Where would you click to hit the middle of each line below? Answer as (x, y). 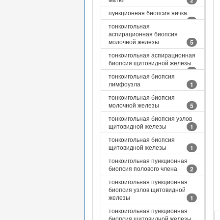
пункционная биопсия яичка (148, 13)
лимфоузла (124, 84)
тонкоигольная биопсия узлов (150, 118)
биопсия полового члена (143, 168)
